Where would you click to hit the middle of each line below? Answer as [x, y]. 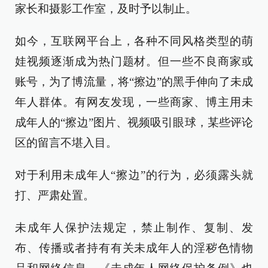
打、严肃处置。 [55, 195]
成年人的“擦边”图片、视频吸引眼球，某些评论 [134, 122]
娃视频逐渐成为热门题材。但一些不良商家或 [134, 61]
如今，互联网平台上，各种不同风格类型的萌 [134, 41]
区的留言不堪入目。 [66, 143]
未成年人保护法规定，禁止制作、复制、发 [134, 228]
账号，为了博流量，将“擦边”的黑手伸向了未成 [134, 82]
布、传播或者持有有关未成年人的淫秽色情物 [134, 248]
